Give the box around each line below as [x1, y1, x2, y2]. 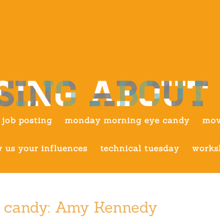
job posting [1, 115, 52, 126]
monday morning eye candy [65, 115, 190, 126]
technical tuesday [100, 143, 179, 154]
